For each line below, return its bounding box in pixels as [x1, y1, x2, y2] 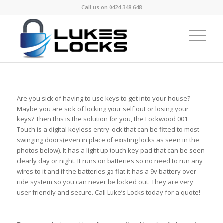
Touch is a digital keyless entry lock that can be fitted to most [16, 125, 199, 134]
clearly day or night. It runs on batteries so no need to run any [16, 156, 203, 166]
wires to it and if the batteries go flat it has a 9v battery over [16, 167, 196, 176]
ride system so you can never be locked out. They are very [16, 177, 193, 187]
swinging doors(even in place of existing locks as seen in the [16, 135, 199, 145]
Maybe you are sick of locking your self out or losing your [16, 104, 189, 113]
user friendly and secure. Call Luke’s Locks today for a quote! [16, 188, 200, 197]
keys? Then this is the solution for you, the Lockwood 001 [16, 114, 188, 124]
